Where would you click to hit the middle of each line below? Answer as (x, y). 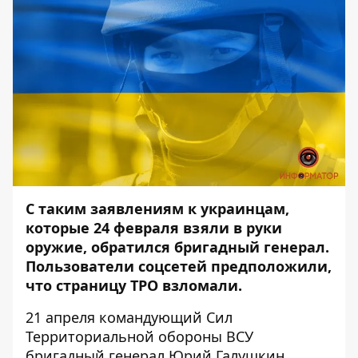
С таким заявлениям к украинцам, (157, 209)
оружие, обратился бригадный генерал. (177, 247)
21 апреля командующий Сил (129, 317)
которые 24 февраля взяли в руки (154, 228)
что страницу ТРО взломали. (134, 285)
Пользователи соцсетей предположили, (179, 266)
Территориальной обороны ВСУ (139, 336)
